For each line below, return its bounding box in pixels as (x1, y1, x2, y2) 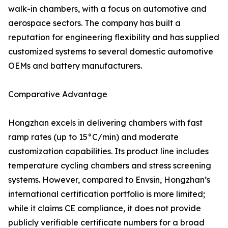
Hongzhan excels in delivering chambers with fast (8, 118, 203, 128)
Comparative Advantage (8, 89, 107, 100)
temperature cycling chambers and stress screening (8, 160, 211, 171)
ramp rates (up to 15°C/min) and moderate (8, 132, 179, 142)
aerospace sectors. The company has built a (8, 18, 181, 28)
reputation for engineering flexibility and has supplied (8, 32, 219, 43)
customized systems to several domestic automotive (8, 46, 213, 57)
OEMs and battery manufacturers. (8, 61, 142, 71)
